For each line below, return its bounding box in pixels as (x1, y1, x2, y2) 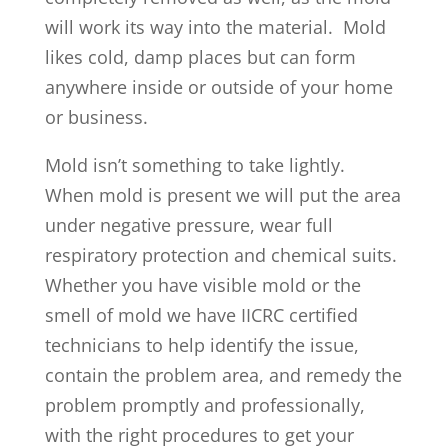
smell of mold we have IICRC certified (44, 303, 358, 328)
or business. (44, 105, 153, 130)
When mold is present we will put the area (44, 183, 401, 208)
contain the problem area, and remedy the (44, 363, 402, 388)
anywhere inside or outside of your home (44, 75, 393, 100)
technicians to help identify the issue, (44, 333, 359, 358)
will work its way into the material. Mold (44, 15, 386, 40)
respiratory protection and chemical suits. (44, 243, 397, 268)
